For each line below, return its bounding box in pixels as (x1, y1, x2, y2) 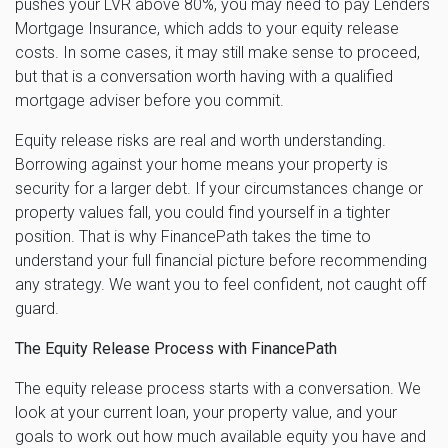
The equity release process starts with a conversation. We (15, 378, 421, 398)
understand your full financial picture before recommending (15, 250, 427, 270)
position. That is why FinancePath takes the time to (15, 226, 371, 246)
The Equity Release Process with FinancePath (15, 338, 337, 358)
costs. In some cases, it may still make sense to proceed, (15, 42, 420, 62)
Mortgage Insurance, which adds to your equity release (15, 18, 399, 38)
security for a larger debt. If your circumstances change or (15, 178, 423, 198)
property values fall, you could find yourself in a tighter (15, 202, 390, 222)
